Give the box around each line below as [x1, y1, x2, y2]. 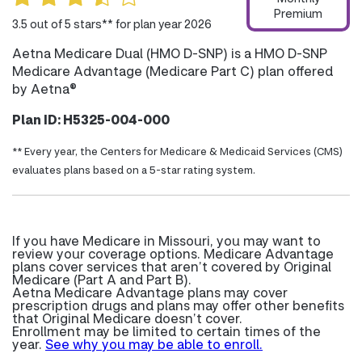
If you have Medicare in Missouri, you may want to [12, 232, 321, 249]
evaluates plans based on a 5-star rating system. [12, 163, 255, 176]
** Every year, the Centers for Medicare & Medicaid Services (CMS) [12, 145, 343, 158]
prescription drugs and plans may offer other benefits [12, 297, 344, 314]
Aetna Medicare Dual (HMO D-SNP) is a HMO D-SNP [12, 44, 327, 61]
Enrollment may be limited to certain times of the [12, 322, 321, 339]
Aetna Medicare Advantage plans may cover [12, 284, 288, 301]
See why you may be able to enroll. [45, 335, 263, 352]
